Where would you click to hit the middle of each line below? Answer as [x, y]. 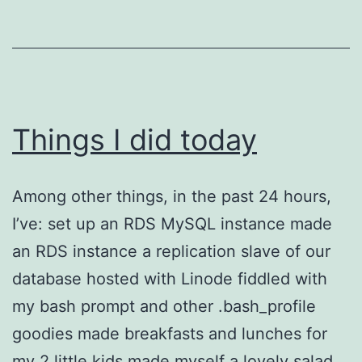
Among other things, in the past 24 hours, [172, 196]
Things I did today [135, 139]
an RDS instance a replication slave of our [171, 251]
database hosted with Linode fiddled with [170, 278]
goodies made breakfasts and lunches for [170, 333]
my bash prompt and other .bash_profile [164, 306]
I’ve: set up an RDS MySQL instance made [172, 223]
